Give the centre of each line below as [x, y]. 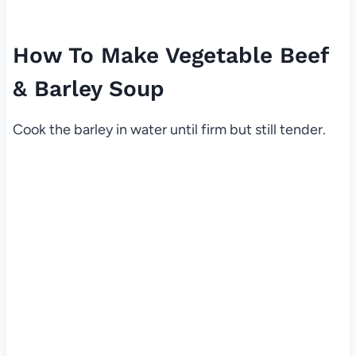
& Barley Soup [88, 89]
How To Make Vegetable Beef [170, 56]
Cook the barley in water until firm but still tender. [169, 130]
